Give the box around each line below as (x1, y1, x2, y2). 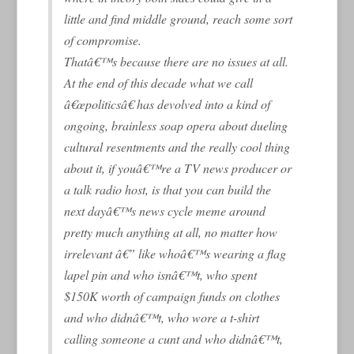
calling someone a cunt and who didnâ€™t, (64, 330, 284, 347)
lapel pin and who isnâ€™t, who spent (64, 265, 258, 283)
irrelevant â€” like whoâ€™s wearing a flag (64, 244, 287, 262)
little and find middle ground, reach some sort (64, 9, 293, 27)
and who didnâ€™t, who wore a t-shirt (64, 308, 260, 326)
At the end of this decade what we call (64, 73, 254, 91)
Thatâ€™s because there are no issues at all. (64, 52, 289, 70)
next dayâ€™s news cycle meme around (64, 201, 266, 219)
